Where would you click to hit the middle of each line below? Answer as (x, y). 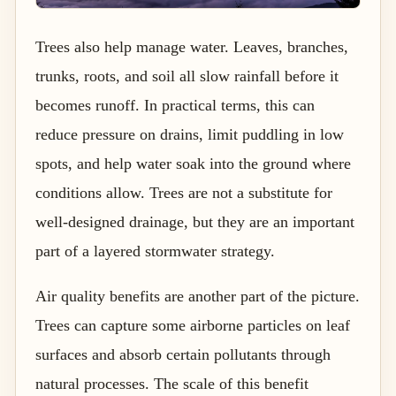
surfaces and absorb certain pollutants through (183, 354)
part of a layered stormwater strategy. (155, 251)
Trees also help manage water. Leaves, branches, (192, 46)
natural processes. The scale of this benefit (172, 383)
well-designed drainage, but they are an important (195, 221)
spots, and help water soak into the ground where (193, 163)
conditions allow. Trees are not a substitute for (184, 192)
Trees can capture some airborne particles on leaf (193, 325)
